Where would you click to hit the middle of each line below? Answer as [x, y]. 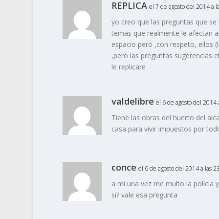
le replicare [128, 67]
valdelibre [132, 101]
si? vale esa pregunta [144, 195]
